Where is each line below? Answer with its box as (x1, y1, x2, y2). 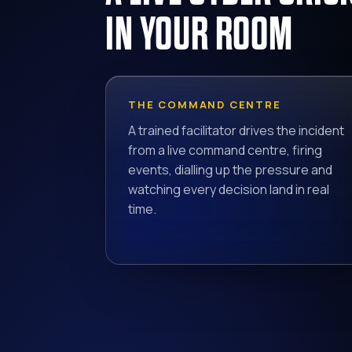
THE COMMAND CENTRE (128, 97, 281, 112)
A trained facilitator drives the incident (128, 122, 344, 140)
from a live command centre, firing (128, 141, 322, 159)
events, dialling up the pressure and (128, 161, 332, 179)
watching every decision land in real (128, 181, 329, 199)
